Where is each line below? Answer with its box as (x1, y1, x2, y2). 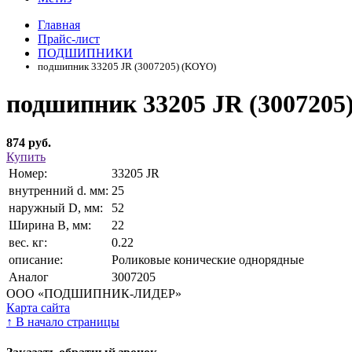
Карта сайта (6, 300, 70, 314)
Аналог (9, 269, 49, 284)
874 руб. (6, 135, 51, 149)
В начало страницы (13, 314, 119, 328)
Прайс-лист (38, 32, 100, 46)
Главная (38, 18, 80, 31)
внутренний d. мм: (9, 183, 108, 197)
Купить (6, 149, 46, 163)
